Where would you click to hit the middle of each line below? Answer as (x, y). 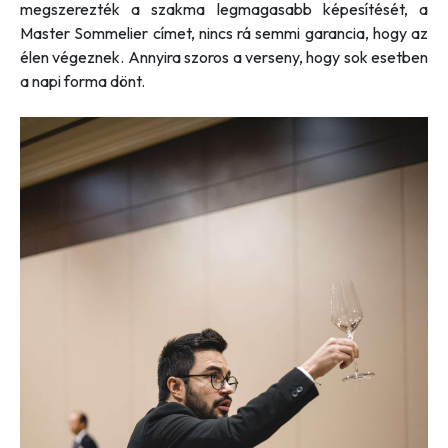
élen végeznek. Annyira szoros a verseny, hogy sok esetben (224, 56)
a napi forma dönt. (82, 80)
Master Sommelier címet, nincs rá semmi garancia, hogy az (224, 32)
